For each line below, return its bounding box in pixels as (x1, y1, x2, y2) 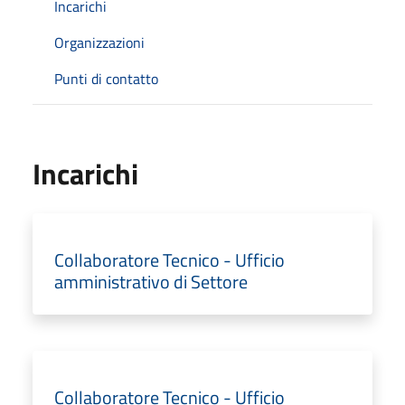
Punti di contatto (54, 67, 158, 89)
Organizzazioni (54, 31, 145, 53)
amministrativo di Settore (54, 267, 248, 296)
